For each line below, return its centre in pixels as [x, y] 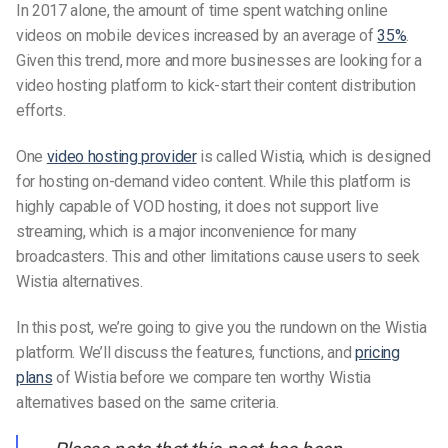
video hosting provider [121, 156]
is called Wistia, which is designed [313, 156]
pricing [377, 352]
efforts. [41, 110]
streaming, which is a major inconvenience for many [186, 231]
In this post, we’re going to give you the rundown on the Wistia [221, 327]
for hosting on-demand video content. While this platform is [214, 181]
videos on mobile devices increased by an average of [197, 35]
